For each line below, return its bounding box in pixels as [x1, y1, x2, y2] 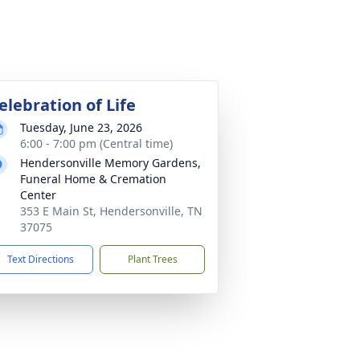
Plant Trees [127, 252, 178, 266]
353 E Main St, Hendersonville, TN [20, 203, 202, 219]
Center [20, 187, 56, 202]
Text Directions [7, 252, 74, 266]
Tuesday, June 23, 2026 [20, 120, 142, 135]
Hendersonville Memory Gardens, [20, 155, 201, 170]
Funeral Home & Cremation [20, 171, 166, 186]
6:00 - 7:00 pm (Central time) [20, 136, 173, 151]
